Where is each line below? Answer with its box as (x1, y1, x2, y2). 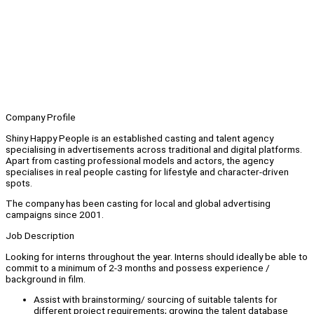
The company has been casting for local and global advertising (6, 198, 271, 210)
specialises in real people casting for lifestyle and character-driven (6, 165, 289, 177)
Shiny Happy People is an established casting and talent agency (6, 132, 273, 144)
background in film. (6, 273, 86, 285)
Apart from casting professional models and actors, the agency (6, 154, 273, 166)
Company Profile (6, 111, 76, 123)
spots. (6, 177, 32, 189)
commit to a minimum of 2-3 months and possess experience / (6, 261, 270, 273)
